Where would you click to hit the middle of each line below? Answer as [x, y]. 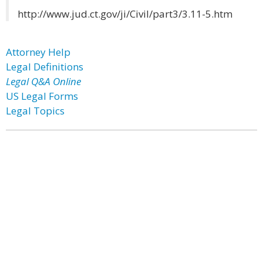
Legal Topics [35, 111]
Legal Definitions [45, 67]
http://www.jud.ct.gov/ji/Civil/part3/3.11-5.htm [125, 14]
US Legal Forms [42, 96]
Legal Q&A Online [43, 81]
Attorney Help [38, 52]
